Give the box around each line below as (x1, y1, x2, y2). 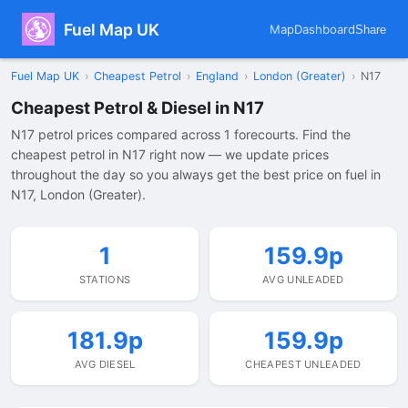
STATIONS (78, 273, 131, 286)
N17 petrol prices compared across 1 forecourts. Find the (11, 127, 351, 142)
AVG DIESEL (74, 358, 136, 371)
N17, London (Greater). (11, 187, 146, 202)
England (196, 69, 239, 83)
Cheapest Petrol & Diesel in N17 (11, 97, 264, 117)
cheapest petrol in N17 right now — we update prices (11, 147, 329, 162)
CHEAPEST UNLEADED (245, 358, 362, 371)
